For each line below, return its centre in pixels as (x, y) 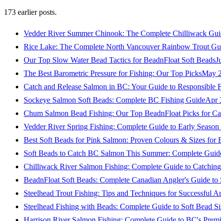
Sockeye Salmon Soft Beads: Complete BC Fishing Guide (114, 100)
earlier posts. (36, 12)
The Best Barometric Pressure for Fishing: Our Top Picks (113, 74)
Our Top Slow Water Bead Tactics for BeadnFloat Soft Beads (120, 60)
